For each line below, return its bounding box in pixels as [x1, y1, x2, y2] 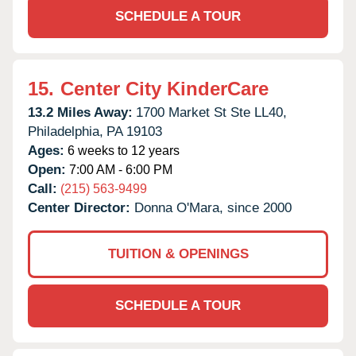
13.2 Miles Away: [28, 104, 133, 120]
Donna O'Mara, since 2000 [134, 199, 292, 215]
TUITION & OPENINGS [107, 246, 249, 261]
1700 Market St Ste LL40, [136, 104, 287, 120]
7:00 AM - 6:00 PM [66, 162, 172, 176]
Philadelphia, [28, 123, 103, 139]
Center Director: [28, 199, 134, 215]
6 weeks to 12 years [64, 143, 180, 157]
